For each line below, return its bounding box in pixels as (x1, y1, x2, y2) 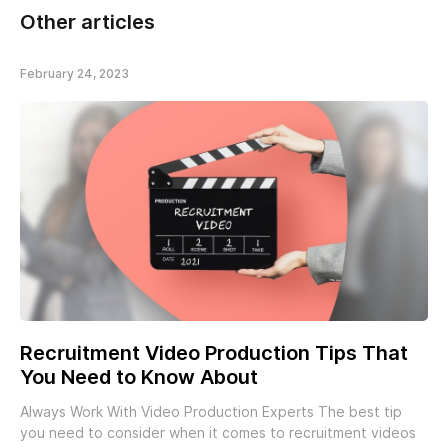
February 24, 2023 (20, 65, 129, 81)
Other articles (20, 9, 155, 34)
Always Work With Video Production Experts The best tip (20, 404, 402, 421)
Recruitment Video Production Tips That (20, 341, 408, 366)
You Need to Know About (20, 365, 258, 390)
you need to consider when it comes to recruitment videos (20, 425, 416, 442)
